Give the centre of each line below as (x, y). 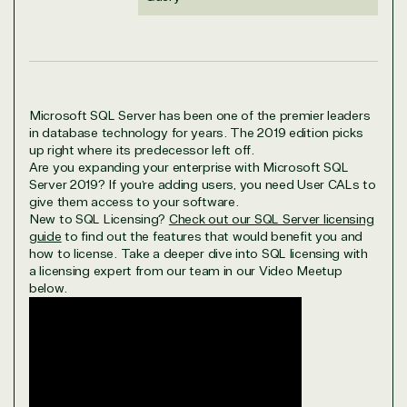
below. (48, 288)
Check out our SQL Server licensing (271, 219)
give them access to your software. (134, 202)
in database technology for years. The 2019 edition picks (196, 133)
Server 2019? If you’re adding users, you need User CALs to (203, 184)
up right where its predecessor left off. (142, 150)
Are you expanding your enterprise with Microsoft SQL (189, 167)
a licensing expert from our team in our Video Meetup (186, 271)
